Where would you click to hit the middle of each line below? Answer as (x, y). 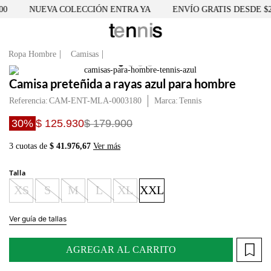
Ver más (107, 146)
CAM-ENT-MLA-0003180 (95, 101)
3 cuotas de (29, 146)
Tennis (190, 101)
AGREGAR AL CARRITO (121, 250)
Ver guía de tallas (38, 219)
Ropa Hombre (32, 54)
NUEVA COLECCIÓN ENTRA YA (84, 9)
